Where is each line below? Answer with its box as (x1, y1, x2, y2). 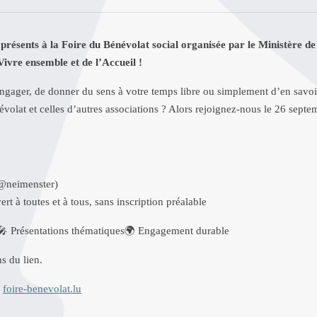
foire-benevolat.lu (3, 283, 81, 295)
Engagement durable (135, 225, 229, 237)
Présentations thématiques (8, 225, 125, 237)
